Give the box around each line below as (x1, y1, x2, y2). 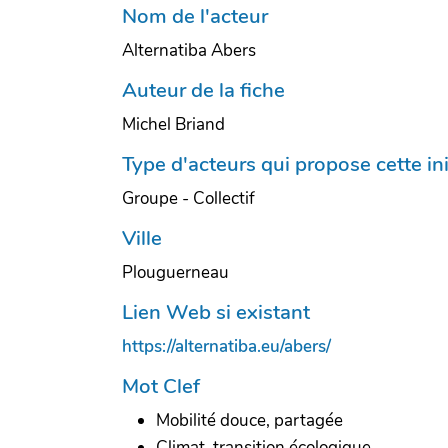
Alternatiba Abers (122, 38, 256, 62)
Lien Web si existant (122, 297, 310, 326)
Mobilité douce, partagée (156, 408, 343, 432)
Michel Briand (122, 112, 225, 136)
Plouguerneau (122, 260, 229, 284)
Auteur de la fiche (122, 75, 285, 104)
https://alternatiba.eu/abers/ (122, 334, 331, 358)
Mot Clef (122, 371, 200, 400)
